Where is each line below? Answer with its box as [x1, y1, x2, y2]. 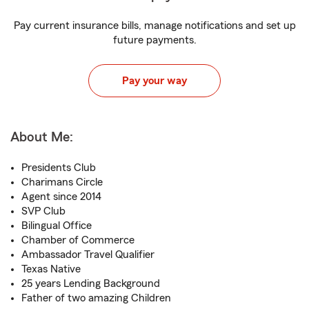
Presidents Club [21, 162, 96, 173]
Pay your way [122, 75, 187, 86]
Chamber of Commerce [21, 235, 134, 246]
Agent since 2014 [21, 191, 101, 202]
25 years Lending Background [21, 278, 160, 289]
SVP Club [21, 206, 66, 217]
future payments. [112, 34, 197, 46]
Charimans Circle [21, 177, 103, 188]
